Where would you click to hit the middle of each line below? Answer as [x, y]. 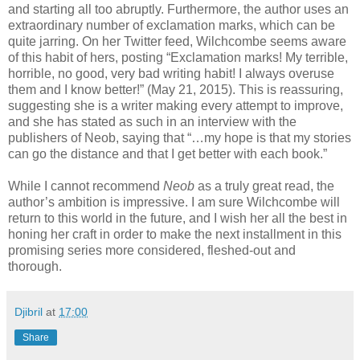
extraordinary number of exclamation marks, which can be [172, 26]
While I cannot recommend [86, 186]
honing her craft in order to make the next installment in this [175, 235]
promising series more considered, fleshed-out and [152, 251]
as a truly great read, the [264, 186]
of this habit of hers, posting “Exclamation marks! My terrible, [178, 58]
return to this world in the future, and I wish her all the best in [178, 219]
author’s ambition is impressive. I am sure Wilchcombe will [174, 202]
